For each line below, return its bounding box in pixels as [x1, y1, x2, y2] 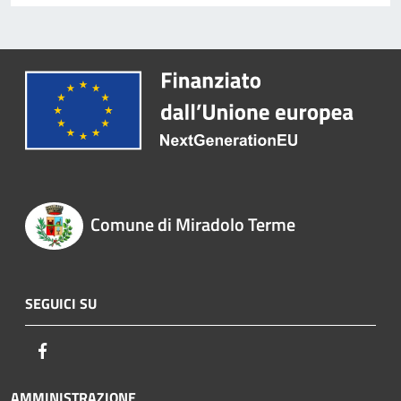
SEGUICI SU [25, 292, 97, 314]
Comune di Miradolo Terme [90, 210, 295, 239]
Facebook [53, 338, 108, 361]
